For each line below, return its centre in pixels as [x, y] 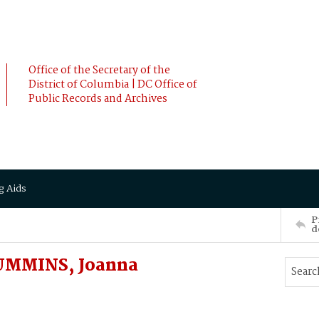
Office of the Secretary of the [99, 70]
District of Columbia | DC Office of [113, 85]
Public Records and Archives [98, 99]
